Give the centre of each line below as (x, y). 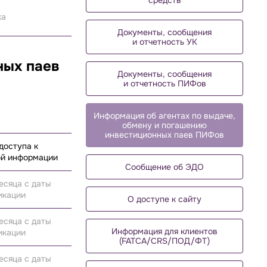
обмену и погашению (164, 125)
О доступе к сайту (164, 199)
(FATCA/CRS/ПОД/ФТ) (164, 241)
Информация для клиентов (164, 231)
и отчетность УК (164, 42)
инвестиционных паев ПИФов (164, 135)
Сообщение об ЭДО (164, 167)
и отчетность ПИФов (164, 83)
